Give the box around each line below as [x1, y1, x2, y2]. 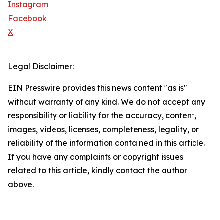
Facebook [8, 13, 47, 24]
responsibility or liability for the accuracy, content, [8, 110, 196, 121]
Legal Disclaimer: [8, 61, 74, 72]
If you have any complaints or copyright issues [8, 152, 183, 162]
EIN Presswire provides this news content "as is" [8, 83, 187, 93]
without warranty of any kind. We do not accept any [8, 97, 205, 107]
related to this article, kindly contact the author [8, 165, 187, 176]
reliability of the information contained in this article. [8, 138, 205, 148]
